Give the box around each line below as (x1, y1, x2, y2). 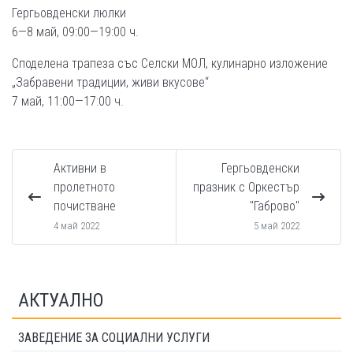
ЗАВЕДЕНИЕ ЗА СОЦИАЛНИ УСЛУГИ (18, 329, 210, 345)
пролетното (54, 179, 115, 195)
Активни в (54, 160, 106, 176)
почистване (54, 198, 116, 214)
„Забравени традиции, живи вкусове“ (12, 74, 209, 90)
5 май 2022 (254, 219, 299, 232)
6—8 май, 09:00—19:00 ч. (12, 24, 139, 39)
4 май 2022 (54, 219, 99, 232)
